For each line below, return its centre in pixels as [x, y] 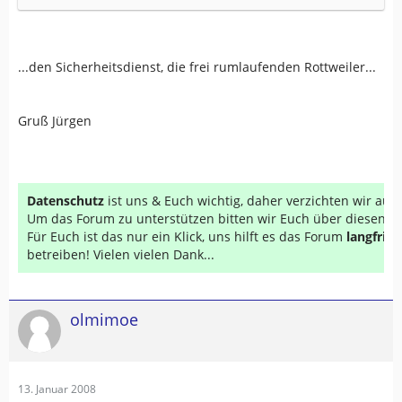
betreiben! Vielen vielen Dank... [121, 254]
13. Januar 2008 [57, 389]
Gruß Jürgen [55, 120]
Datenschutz [66, 200]
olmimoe [104, 319]
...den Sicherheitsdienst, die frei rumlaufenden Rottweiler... [197, 66]
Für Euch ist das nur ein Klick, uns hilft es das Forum [187, 236]
